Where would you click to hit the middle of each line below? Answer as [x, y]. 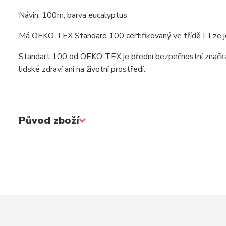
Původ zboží [49, 120]
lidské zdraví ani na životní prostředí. [82, 69]
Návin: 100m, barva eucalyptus [73, 15]
